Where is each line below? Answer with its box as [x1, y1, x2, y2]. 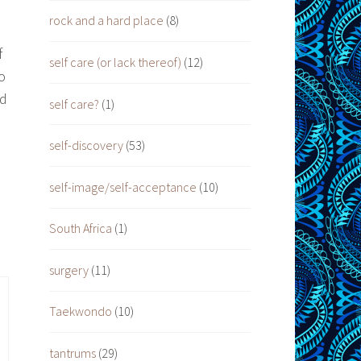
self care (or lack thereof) [49, 53, 181, 70]
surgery [49, 261, 89, 278]
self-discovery [49, 137, 123, 154]
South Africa [49, 220, 112, 237]
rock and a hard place [49, 12, 164, 29]
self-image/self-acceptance [49, 178, 197, 195]
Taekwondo [49, 303, 112, 320]
